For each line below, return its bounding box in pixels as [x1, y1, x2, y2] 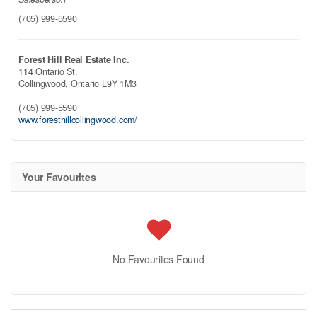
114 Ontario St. [18, 65, 78, 79]
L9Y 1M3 [101, 77, 137, 91]
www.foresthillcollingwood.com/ [18, 113, 137, 127]
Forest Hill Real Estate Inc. [18, 53, 129, 67]
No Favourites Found [113, 252, 204, 267]
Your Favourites [22, 170, 96, 185]
